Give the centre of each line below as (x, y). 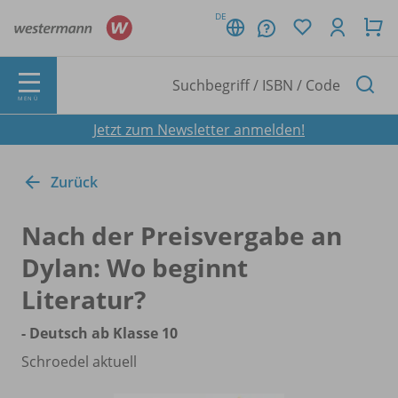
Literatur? (84, 299)
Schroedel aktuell (79, 361)
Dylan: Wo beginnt (135, 267)
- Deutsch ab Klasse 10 (99, 333)
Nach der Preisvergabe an (182, 235)
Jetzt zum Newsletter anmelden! (199, 129)
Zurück (74, 182)
